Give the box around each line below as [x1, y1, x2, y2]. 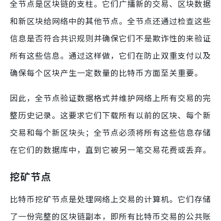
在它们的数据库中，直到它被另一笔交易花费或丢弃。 [10, 143, 211, 155]
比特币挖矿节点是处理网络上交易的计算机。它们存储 [10, 192, 211, 205]
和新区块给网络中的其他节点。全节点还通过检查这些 [10, 14, 211, 27]
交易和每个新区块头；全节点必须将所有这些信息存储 [10, 126, 211, 138]
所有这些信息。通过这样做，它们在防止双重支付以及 [10, 49, 211, 61]
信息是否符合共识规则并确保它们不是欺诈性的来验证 [10, 32, 211, 44]
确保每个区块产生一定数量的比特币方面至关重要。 [10, 66, 203, 78]
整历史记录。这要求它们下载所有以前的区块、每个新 [10, 109, 211, 121]
